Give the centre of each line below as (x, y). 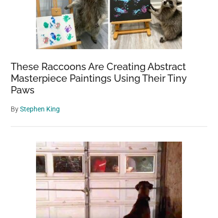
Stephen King (40, 109)
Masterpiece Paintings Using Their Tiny (99, 78)
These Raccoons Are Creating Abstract (99, 66)
